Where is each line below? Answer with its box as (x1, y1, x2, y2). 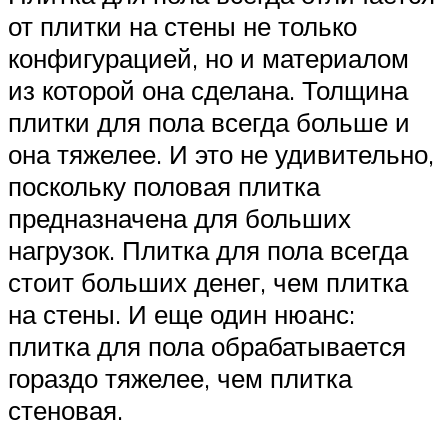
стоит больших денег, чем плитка (8, 265, 408, 298)
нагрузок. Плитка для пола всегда (8, 233, 408, 266)
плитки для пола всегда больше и (8, 105, 410, 138)
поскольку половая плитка (8, 169, 320, 202)
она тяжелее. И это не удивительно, (8, 137, 434, 170)
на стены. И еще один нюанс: (8, 297, 355, 330)
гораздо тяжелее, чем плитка (8, 361, 352, 394)
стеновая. (8, 393, 123, 426)
